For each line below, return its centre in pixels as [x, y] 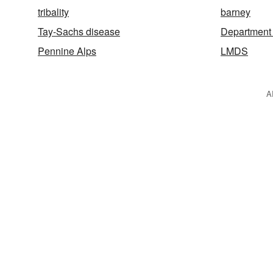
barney [236, 12]
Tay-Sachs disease [79, 31]
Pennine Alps [67, 51]
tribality [53, 12]
